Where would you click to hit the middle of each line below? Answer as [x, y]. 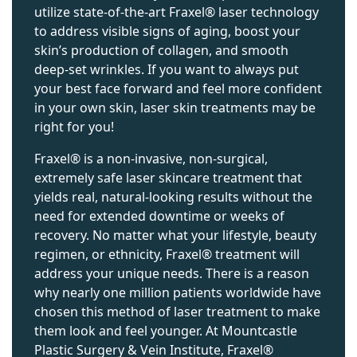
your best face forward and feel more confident [178, 88]
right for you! [74, 126]
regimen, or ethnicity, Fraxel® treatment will [167, 254]
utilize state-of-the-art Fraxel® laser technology [177, 12]
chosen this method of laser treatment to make [177, 311]
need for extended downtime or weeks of [159, 216]
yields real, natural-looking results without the [173, 196]
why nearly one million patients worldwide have [178, 292]
